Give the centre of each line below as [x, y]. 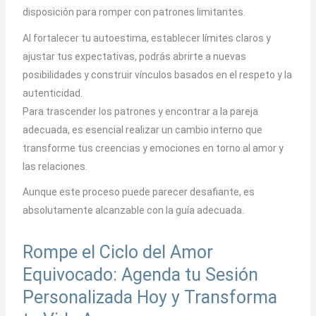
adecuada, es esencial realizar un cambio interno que [142, 129]
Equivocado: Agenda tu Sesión [140, 274]
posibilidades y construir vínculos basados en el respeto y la [157, 74]
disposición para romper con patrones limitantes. [134, 12]
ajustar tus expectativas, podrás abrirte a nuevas [134, 56]
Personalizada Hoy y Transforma [150, 297]
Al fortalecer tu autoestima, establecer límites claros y [146, 38]
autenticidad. [52, 93]
